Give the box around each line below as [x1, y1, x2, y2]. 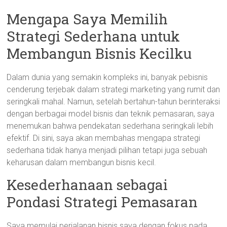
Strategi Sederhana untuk [7, 27, 180, 46]
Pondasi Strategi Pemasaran [7, 193, 198, 211]
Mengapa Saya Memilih [7, 10, 168, 28]
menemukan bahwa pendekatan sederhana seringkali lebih [7, 121, 214, 131]
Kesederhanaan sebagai [7, 175, 168, 194]
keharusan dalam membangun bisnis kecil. [7, 158, 157, 167]
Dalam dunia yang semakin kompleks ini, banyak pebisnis [7, 72, 208, 82]
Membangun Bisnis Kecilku [7, 44, 192, 63]
